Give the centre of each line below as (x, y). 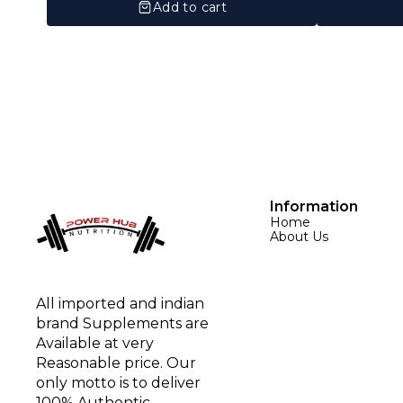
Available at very (97, 344)
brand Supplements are (124, 324)
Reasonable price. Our (118, 363)
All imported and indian (122, 304)
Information (314, 206)
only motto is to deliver (120, 383)
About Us (299, 236)
